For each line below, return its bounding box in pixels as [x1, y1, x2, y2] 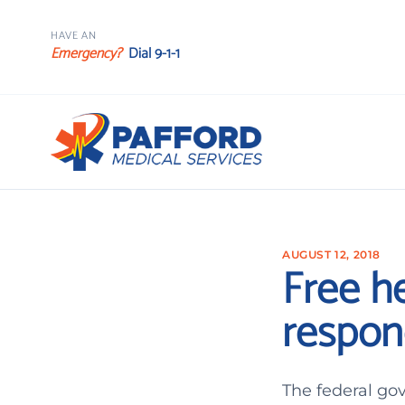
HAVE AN [51, 27, 97, 44]
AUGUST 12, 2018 [282, 248, 381, 261]
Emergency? [51, 42, 121, 66]
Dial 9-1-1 [128, 42, 180, 66]
